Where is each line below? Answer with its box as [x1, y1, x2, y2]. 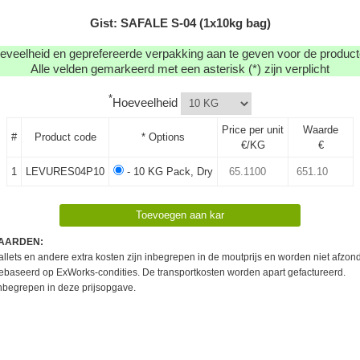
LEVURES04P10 [26, 165, 104, 178]
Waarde [303, 123, 338, 136]
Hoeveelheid [112, 96, 181, 109]
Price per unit [222, 123, 284, 136]
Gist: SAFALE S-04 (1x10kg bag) [89, 16, 271, 30]
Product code [34, 130, 96, 143]
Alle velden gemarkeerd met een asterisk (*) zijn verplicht [31, 62, 329, 76]
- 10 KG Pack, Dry [124, 165, 213, 178]
